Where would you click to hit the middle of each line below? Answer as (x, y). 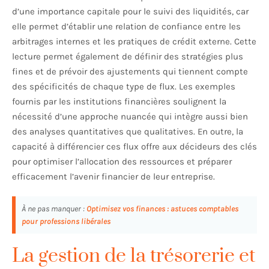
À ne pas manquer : (54, 209)
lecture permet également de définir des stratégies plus (128, 57)
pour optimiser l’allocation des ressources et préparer (122, 162)
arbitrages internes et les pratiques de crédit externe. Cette (134, 42)
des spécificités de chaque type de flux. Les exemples (124, 87)
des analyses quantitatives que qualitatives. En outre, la (128, 132)
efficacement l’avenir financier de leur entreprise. (113, 177)
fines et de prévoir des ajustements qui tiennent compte (130, 72)
